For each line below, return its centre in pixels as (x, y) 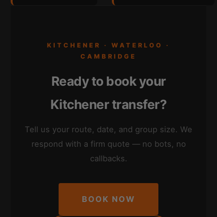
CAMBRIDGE (108, 57)
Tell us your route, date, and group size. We (108, 130)
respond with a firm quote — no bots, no (108, 144)
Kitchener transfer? (108, 105)
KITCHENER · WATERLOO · (108, 46)
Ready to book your (108, 81)
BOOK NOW (108, 199)
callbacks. (108, 159)
